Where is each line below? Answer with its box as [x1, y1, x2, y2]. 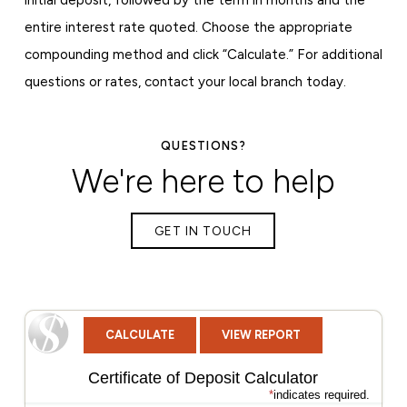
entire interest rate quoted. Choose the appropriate [24, 18, 352, 35]
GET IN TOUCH [154, 223, 253, 238]
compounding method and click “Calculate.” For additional [24, 45, 382, 63]
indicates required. [273, 387, 370, 402]
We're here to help [71, 161, 335, 201]
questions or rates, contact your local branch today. [24, 73, 346, 90]
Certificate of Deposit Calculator [88, 368, 319, 387]
